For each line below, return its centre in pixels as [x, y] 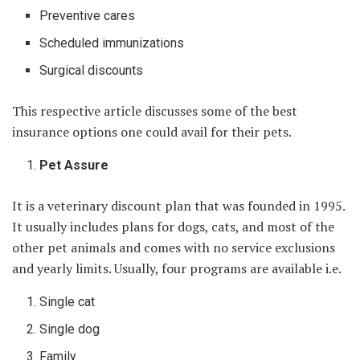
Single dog [70, 329]
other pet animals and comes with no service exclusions [174, 247]
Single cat [67, 301]
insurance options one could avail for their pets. [152, 131]
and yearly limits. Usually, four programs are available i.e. [177, 268]
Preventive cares [88, 15]
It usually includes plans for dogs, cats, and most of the [173, 226]
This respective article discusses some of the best [155, 110]
